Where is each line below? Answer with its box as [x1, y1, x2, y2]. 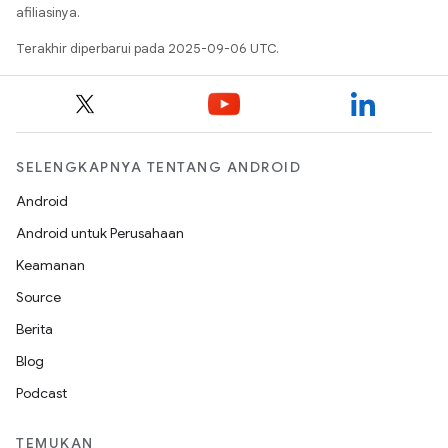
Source [16, 288, 61, 306]
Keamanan [16, 256, 85, 274]
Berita [16, 320, 53, 338]
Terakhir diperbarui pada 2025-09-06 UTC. [16, 40, 279, 57]
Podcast [16, 384, 67, 402]
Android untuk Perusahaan [16, 224, 184, 242]
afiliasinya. [16, 4, 80, 21]
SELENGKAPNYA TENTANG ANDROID [16, 158, 301, 176]
